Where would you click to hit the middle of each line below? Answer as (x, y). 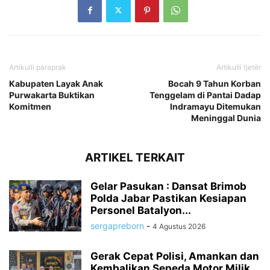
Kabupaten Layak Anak (56, 83)
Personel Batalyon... (141, 210)
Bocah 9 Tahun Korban (215, 83)
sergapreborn (117, 225)
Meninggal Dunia (226, 118)
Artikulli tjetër (239, 67)
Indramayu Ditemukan (215, 106)
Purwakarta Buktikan (52, 95)
